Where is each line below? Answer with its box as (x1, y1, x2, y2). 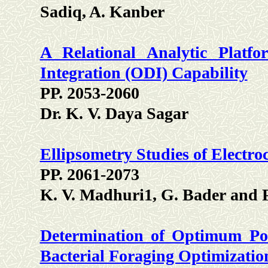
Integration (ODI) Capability (39, 63, 248, 83)
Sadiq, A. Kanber (39, 2, 165, 22)
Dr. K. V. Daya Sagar (39, 104, 188, 123)
